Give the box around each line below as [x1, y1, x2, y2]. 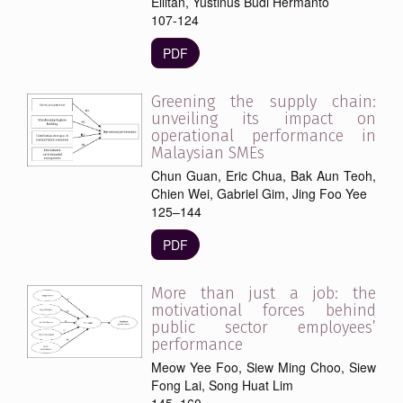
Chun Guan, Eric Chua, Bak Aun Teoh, [151, 166, 376, 184]
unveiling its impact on [151, 108, 376, 129]
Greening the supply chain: [151, 91, 376, 112]
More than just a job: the [151, 282, 376, 303]
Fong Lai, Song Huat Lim [151, 375, 293, 394]
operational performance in [151, 125, 376, 146]
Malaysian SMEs [151, 142, 264, 163]
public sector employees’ [151, 317, 376, 337]
